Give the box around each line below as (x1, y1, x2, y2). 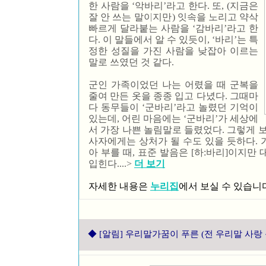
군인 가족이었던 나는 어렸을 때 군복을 (88, 80, 258, 90)
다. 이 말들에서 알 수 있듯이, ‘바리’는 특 (88, 34, 258, 45)
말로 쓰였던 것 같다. (88, 57, 174, 67)
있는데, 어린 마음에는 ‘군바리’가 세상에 (88, 113, 258, 123)
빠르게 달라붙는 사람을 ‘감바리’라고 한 (88, 23, 258, 33)
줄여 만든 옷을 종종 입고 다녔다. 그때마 (88, 91, 258, 101)
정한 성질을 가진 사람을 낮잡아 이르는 (88, 46, 258, 56)
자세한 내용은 (88, 181, 150, 191)
